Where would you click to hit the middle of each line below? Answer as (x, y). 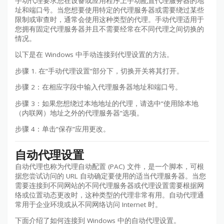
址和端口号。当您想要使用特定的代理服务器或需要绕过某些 (109, 10)
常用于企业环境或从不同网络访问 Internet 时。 (88, 204)
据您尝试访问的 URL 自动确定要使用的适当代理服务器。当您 (110, 176)
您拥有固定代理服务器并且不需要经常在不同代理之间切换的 (109, 29)
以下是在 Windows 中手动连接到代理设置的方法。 (94, 55)
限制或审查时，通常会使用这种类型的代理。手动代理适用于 (109, 19)
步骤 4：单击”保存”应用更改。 (62, 129)
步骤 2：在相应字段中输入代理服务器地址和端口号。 (98, 87)
